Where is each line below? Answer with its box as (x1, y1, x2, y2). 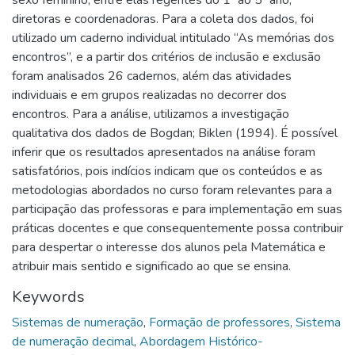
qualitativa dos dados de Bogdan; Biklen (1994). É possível (12, 124, 338, 143)
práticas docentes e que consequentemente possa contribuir (12, 219, 343, 238)
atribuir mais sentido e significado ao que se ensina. (12, 258, 291, 276)
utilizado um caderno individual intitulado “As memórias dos (12, 29, 334, 48)
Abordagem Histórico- (139, 333, 263, 351)
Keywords (12, 286, 85, 308)
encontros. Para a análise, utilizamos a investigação (12, 105, 289, 124)
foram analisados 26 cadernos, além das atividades (12, 67, 292, 86)
